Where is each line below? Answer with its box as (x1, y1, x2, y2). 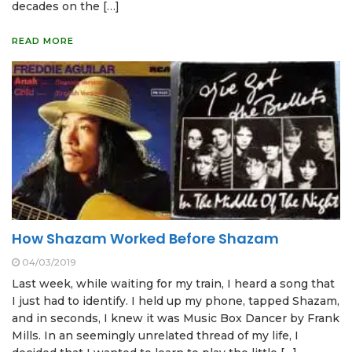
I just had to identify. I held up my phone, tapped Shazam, (12, 294, 339, 309)
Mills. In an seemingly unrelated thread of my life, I (12, 328, 299, 343)
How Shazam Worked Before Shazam (12, 229, 279, 249)
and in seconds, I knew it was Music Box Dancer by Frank (12, 311, 339, 326)
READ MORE (12, 35, 74, 47)
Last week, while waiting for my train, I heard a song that (12, 277, 335, 291)
